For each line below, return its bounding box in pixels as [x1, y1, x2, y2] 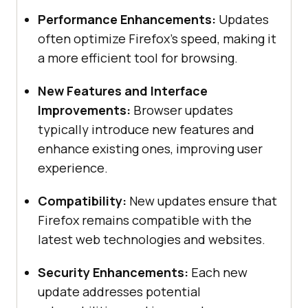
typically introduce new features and [38, 120, 254, 137]
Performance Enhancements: [38, 10, 216, 27]
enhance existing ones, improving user [38, 140, 263, 157]
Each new [188, 263, 247, 280]
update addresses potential [38, 283, 201, 300]
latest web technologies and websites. [38, 230, 265, 247]
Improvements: [38, 101, 131, 118]
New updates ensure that [126, 192, 277, 209]
